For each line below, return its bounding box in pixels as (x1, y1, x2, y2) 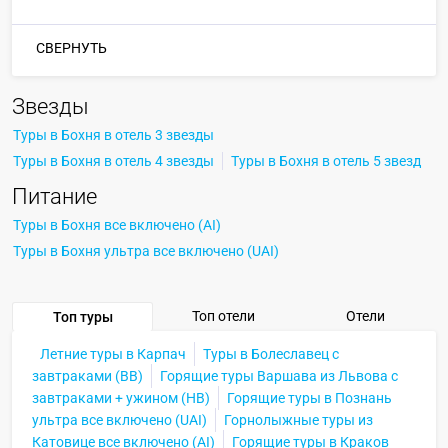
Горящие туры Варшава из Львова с (160, 368, 398, 385)
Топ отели (192, 308, 256, 325)
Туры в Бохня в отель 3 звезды (13, 127, 214, 144)
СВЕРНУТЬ (36, 40, 107, 57)
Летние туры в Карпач (40, 346, 186, 363)
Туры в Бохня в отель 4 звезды (13, 153, 214, 170)
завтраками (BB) (32, 368, 143, 385)
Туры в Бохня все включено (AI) (13, 217, 221, 234)
